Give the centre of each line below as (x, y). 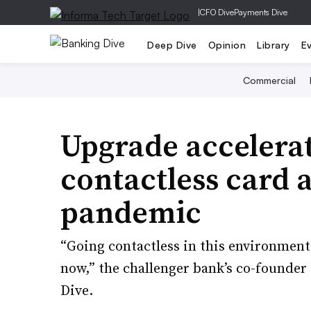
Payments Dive (261, 12)
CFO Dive (217, 12)
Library (274, 44)
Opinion (227, 44)
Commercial (269, 80)
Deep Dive (172, 44)
